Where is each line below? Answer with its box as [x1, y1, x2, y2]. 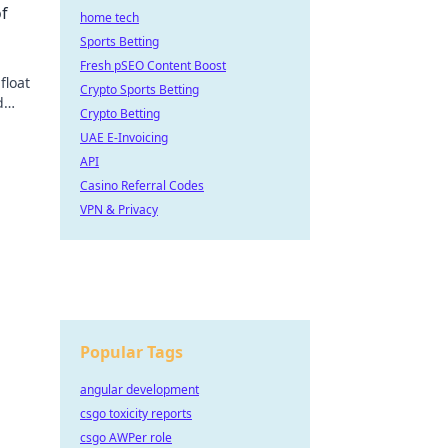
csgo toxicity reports [80, 405, 192, 422]
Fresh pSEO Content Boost [80, 57, 226, 74]
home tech [80, 9, 139, 26]
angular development [80, 381, 199, 398]
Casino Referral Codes [80, 177, 204, 194]
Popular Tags [80, 341, 183, 363]
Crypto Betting [80, 105, 160, 122]
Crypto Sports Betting [80, 81, 199, 98]
